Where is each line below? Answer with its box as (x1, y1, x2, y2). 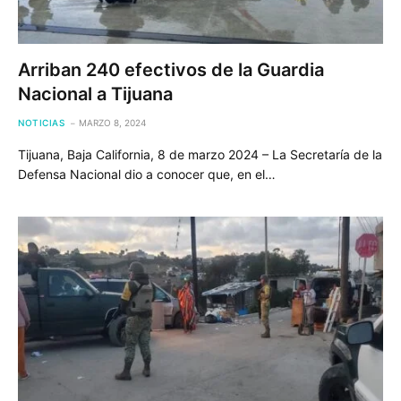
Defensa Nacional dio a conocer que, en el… (18, 166, 276, 182)
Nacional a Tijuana (18, 83, 173, 105)
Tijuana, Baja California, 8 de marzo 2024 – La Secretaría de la (18, 147, 382, 162)
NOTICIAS (18, 117, 64, 128)
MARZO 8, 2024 (79, 117, 146, 128)
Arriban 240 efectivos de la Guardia (18, 59, 324, 81)
